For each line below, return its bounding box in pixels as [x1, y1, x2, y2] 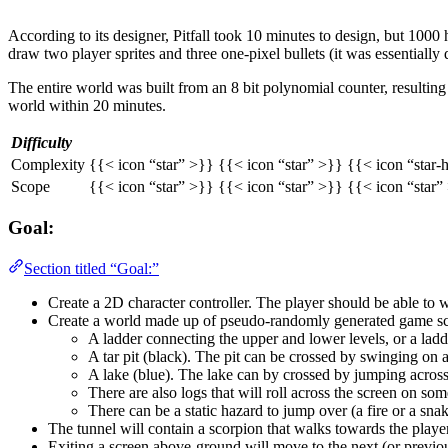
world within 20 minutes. [8, 96, 166, 114]
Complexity [11, 155, 85, 173]
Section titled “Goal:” [24, 260, 159, 278]
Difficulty [11, 133, 72, 151]
